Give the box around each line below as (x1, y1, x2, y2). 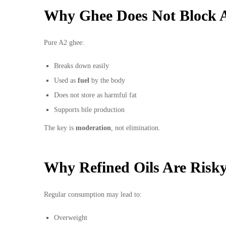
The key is (44, 124, 76, 132)
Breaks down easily (54, 62, 109, 70)
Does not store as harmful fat (54, 91, 137, 99)
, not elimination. (111, 124, 160, 132)
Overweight (54, 214, 87, 222)
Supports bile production (54, 105, 125, 114)
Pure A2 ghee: (44, 38, 84, 46)
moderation (76, 124, 111, 132)
